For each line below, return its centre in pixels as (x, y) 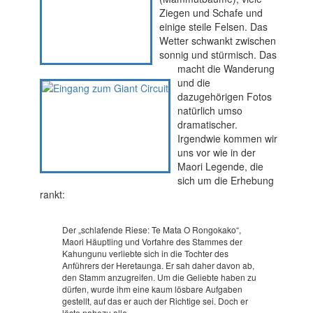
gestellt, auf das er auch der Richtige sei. (140, 301)
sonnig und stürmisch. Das (218, 55)
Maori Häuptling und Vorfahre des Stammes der (152, 242)
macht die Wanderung (226, 69)
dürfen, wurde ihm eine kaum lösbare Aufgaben (152, 289)
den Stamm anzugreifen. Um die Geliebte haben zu (159, 277)
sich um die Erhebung (225, 181)
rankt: (52, 195)
